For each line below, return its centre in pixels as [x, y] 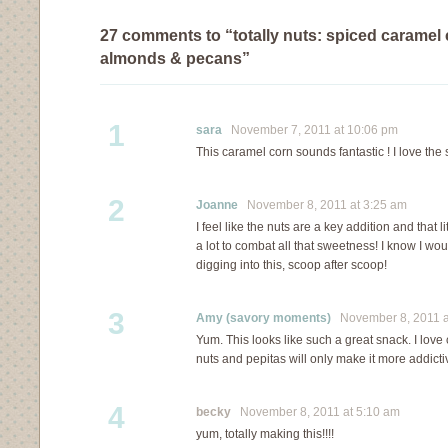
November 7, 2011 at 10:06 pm [310, 130]
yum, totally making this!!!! [265, 434]
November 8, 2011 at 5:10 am [315, 412]
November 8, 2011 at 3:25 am [322, 205]
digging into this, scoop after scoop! [291, 265]
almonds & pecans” [175, 58]
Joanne [217, 205]
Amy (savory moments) [263, 318]
